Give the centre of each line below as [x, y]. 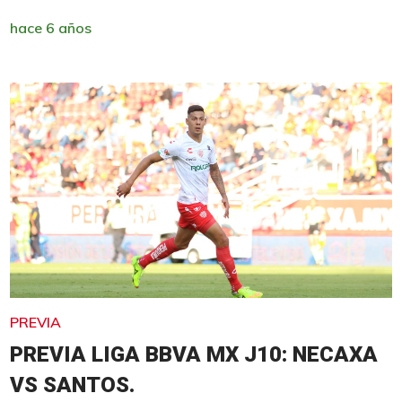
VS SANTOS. [72, 385]
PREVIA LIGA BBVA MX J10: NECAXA [193, 354]
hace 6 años [50, 27]
